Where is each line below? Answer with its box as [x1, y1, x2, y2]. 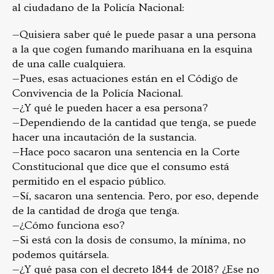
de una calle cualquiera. [12, 57, 125, 70]
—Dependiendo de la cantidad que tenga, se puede [12, 116, 256, 129]
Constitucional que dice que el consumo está [12, 160, 229, 173]
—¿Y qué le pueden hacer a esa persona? [12, 101, 208, 114]
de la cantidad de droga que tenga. [12, 204, 179, 217]
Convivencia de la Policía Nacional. [12, 86, 183, 100]
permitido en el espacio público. [12, 174, 166, 188]
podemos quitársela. [12, 248, 109, 261]
